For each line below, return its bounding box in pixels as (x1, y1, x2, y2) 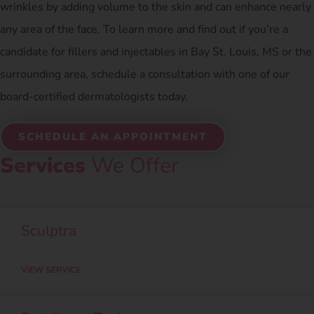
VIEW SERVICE (21, 264, 81, 275)
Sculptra (21, 220, 76, 240)
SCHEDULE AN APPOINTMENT (18, 129, 207, 144)
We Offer (86, 151, 179, 180)
